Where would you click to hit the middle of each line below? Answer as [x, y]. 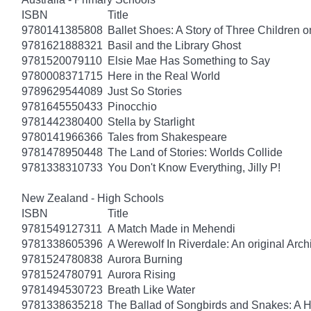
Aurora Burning [145, 259]
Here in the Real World [164, 76]
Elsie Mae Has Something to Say [189, 60]
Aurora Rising [142, 274]
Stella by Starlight [151, 121]
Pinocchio [132, 106]
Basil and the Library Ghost [174, 45]
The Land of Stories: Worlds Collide [195, 152]
